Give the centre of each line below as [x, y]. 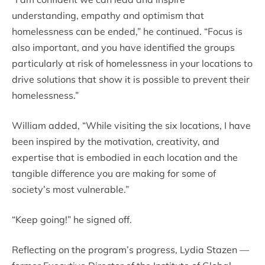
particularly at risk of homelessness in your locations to [132, 64]
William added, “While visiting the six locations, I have [131, 126]
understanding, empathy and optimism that [108, 16]
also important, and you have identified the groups [123, 48]
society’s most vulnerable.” [70, 190]
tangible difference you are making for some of [114, 174]
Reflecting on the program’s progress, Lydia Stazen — [130, 250]
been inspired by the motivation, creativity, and [116, 142]
